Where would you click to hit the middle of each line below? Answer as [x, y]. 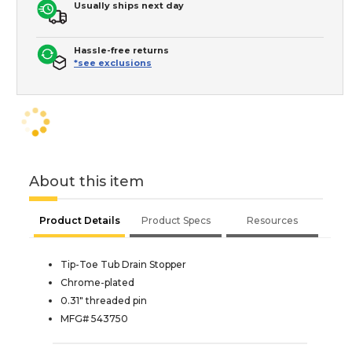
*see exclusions [113, 62]
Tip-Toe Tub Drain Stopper [123, 264]
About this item [86, 181]
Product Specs [176, 220]
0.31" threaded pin [104, 300]
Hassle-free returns [121, 50]
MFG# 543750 [94, 318]
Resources [272, 220]
